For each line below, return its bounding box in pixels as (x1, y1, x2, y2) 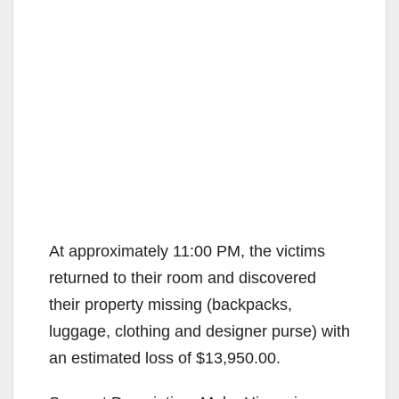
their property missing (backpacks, (49, 295, 292, 313)
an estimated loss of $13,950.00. (49, 348, 281, 367)
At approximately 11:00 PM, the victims (49, 241, 325, 260)
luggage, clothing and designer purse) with (49, 322, 350, 340)
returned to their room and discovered (49, 268, 316, 287)
